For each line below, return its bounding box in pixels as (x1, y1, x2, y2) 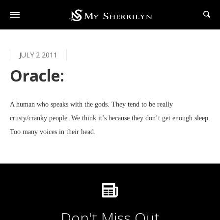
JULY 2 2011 (19, 50, 57, 59)
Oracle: (10, 65, 64, 86)
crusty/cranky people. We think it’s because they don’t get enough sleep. (10, 114, 210, 122)
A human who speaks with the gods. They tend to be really (10, 101, 173, 108)
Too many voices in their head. (10, 128, 96, 136)
